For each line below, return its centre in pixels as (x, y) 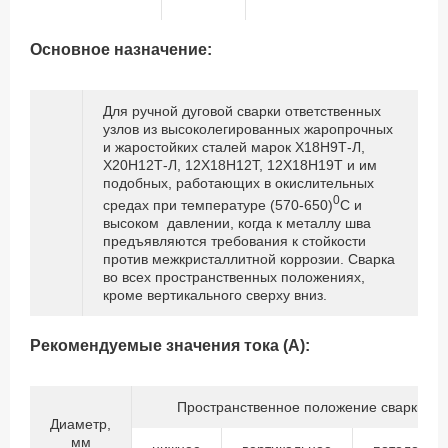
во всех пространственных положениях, (234, 276)
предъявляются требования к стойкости (234, 240)
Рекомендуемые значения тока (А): (170, 346)
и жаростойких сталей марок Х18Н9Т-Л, (234, 147)
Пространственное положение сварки (301, 407)
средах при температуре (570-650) (218, 204)
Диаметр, (80, 424)
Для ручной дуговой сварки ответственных (242, 111)
